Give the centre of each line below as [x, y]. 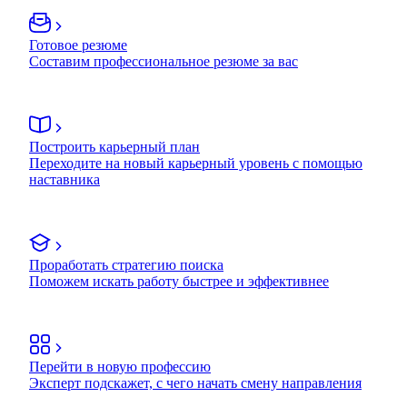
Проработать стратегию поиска [126, 264]
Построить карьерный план [114, 146]
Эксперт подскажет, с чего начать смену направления [195, 382]
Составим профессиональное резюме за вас [164, 61]
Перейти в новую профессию [120, 366]
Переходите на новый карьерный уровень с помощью [196, 163]
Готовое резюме [78, 45]
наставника [65, 179]
